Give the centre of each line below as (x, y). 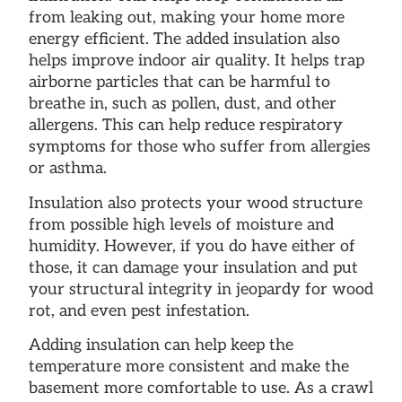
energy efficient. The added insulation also (184, 39)
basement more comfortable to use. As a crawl (201, 388)
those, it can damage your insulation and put (193, 267)
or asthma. (68, 169)
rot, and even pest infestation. (139, 310)
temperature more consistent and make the (189, 366)
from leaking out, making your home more (187, 18)
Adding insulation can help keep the (161, 345)
